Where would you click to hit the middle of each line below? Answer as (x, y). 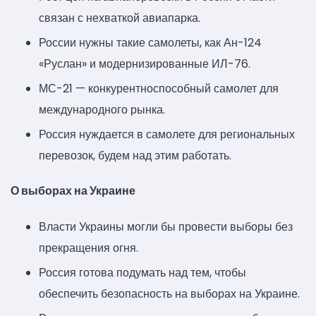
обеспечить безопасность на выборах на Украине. (169, 294)
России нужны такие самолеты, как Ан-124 (150, 42)
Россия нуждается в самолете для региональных (167, 134)
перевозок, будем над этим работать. (135, 155)
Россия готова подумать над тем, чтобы (142, 273)
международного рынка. (102, 109)
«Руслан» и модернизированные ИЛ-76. (145, 63)
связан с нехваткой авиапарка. (120, 18)
